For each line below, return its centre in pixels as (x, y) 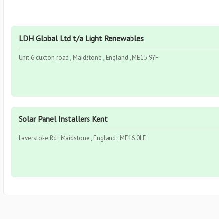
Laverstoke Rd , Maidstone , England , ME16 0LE (82, 138)
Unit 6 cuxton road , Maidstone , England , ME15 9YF (88, 57)
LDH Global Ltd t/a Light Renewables (81, 38)
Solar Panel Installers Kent (63, 119)
